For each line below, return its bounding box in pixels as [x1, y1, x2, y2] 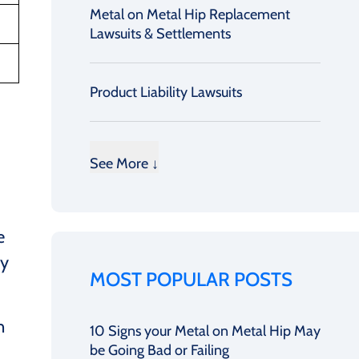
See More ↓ [90, 155, 159, 172]
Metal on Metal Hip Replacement [90, 6, 290, 23]
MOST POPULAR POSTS [90, 268, 292, 291]
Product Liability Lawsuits [90, 83, 242, 101]
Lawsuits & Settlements [90, 25, 231, 42]
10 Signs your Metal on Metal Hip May [90, 322, 321, 340]
